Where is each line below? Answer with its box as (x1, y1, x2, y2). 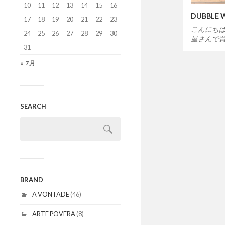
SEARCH (20, 102, 46, 110)
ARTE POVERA (32, 209, 75, 218)
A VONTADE (32, 190, 69, 198)
